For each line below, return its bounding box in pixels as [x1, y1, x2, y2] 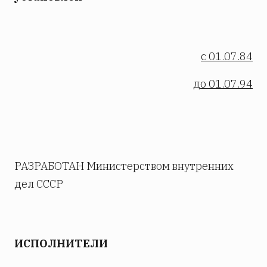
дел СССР [14, 177, 63, 191]
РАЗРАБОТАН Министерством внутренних [14, 159, 234, 173]
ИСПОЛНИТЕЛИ [14, 237, 108, 251]
